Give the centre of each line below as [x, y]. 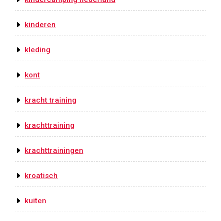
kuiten [36, 201]
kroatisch [41, 176]
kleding [37, 50]
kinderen [40, 25]
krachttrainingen [54, 151]
